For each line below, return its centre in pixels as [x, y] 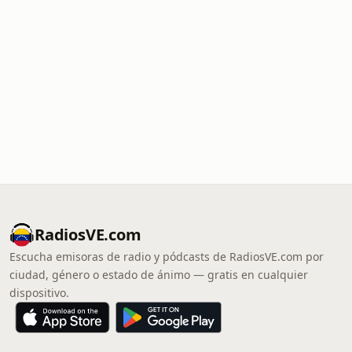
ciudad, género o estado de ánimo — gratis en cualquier [159, 275]
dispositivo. [39, 293]
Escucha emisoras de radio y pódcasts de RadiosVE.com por [167, 257]
